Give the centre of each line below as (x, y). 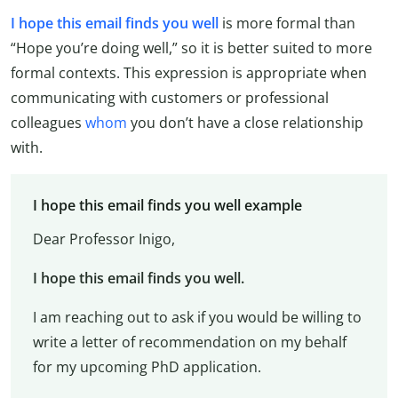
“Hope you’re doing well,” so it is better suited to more (191, 48)
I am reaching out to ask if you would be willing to (197, 317)
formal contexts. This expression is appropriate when (189, 73)
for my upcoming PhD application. (147, 366)
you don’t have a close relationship (245, 123)
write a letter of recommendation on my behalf (189, 342)
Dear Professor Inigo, (103, 239)
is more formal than (287, 24)
